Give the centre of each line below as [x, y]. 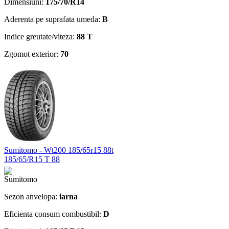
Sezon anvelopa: [32, 196]
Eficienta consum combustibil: [54, 214]
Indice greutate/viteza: [40, 36]
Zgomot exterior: [32, 54]
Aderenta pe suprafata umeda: [53, 19]
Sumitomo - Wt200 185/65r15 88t [59, 150]
